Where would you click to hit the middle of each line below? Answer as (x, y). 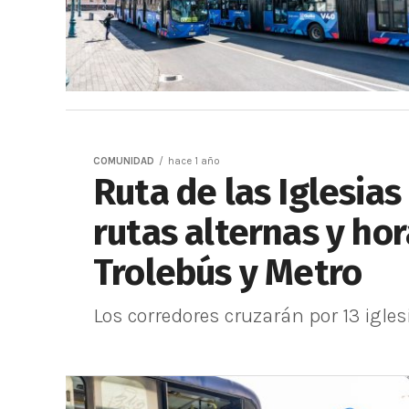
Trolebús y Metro (228, 273)
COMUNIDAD (124, 161)
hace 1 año (194, 161)
